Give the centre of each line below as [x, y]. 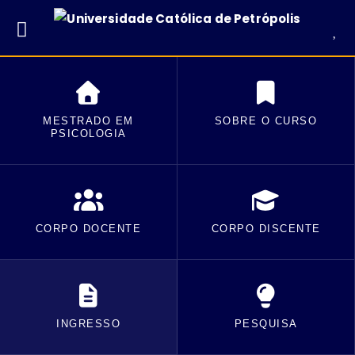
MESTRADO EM [88, 121]
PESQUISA [266, 324]
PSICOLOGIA [88, 134]
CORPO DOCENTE [88, 229]
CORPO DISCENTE [266, 229]
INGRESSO [88, 324]
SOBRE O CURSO [266, 121]
